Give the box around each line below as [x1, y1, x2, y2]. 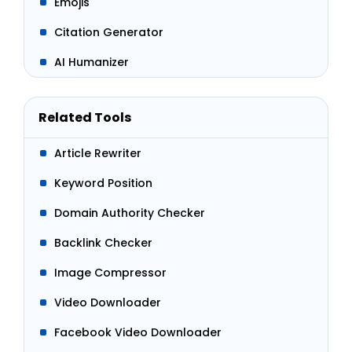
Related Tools [38, 108, 131, 126]
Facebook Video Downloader [54, 324, 222, 340]
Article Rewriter [54, 145, 141, 161]
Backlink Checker [54, 235, 152, 251]
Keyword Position [54, 175, 152, 191]
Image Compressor [54, 265, 167, 280]
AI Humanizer [54, 54, 129, 70]
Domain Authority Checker [54, 205, 205, 221]
